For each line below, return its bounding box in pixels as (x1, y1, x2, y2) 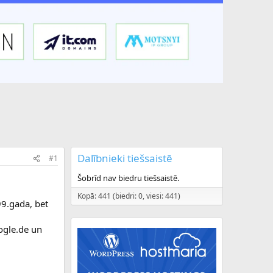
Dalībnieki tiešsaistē (77, 151, 172, 166)
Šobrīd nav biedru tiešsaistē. (77, 172, 179, 184)
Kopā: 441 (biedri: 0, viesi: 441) (77, 191, 180, 202)
